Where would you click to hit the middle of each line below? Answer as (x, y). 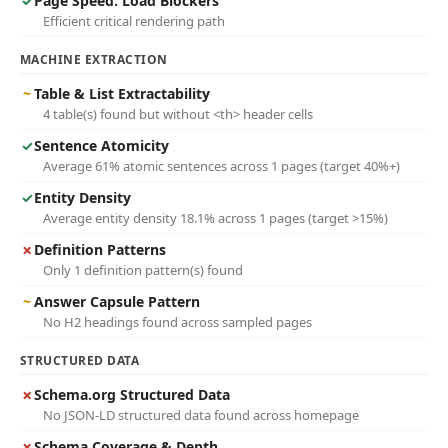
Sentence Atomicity (101, 145)
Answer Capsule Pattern (117, 301)
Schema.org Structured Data (132, 394)
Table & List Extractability (122, 93)
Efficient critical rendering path (134, 21)
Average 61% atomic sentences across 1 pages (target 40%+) (221, 166)
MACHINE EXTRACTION (94, 59)
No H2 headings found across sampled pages (177, 322)
